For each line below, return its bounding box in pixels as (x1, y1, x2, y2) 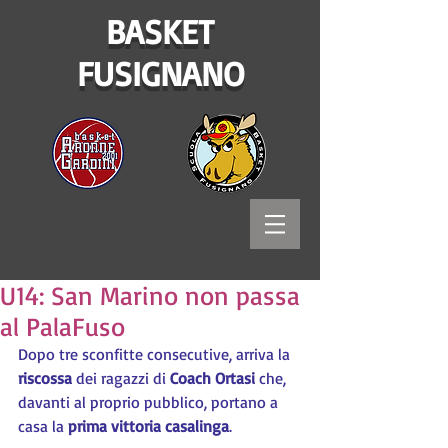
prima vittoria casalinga (68, 416, 229, 436)
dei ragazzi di (72, 368, 170, 388)
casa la (18, 416, 68, 436)
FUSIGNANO (76, 52, 244, 94)
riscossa (18, 368, 72, 388)
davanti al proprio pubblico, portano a (18, 392, 282, 412)
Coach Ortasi (170, 368, 255, 388)
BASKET (106, 10, 214, 52)
